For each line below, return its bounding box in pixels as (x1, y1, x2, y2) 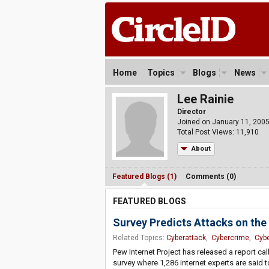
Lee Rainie (177, 92, 234, 106)
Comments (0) (185, 172, 236, 181)
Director (177, 107, 206, 116)
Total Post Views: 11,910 (177, 128, 259, 136)
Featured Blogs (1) (112, 172, 177, 181)
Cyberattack (166, 234, 206, 242)
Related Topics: (112, 234, 166, 242)
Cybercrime (211, 234, 249, 242)
